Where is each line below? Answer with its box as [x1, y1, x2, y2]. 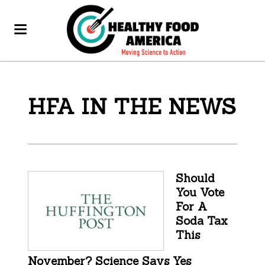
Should [176, 171, 215, 185]
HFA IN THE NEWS [28, 93, 237, 120]
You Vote [176, 185, 225, 199]
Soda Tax [176, 214, 228, 228]
